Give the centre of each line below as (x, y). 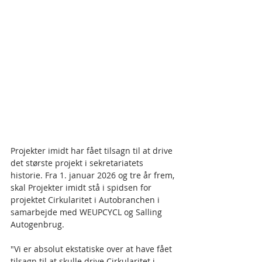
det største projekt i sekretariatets (78, 163)
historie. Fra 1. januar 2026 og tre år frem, (94, 175)
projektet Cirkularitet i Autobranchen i (86, 200)
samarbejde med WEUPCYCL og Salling (87, 212)
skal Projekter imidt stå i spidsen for (82, 188)
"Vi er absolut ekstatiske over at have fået (92, 249)
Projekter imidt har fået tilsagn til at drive (93, 151)
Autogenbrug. (37, 225)
